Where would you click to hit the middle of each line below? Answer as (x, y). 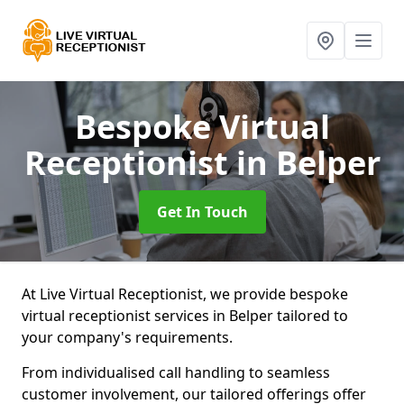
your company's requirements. (129, 337)
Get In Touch (202, 212)
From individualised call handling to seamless (176, 372)
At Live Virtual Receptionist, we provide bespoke (185, 294)
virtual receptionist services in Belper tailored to (185, 316)
